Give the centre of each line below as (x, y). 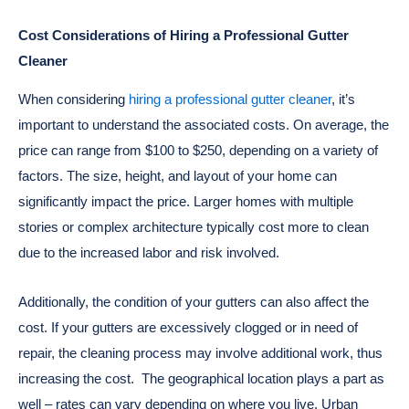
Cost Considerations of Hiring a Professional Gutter (184, 35)
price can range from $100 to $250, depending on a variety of (198, 151)
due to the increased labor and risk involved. (149, 253)
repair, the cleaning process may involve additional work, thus (200, 353)
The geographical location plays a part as (263, 379)
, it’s (343, 100)
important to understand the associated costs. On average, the (204, 125)
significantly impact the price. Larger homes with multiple (186, 202)
